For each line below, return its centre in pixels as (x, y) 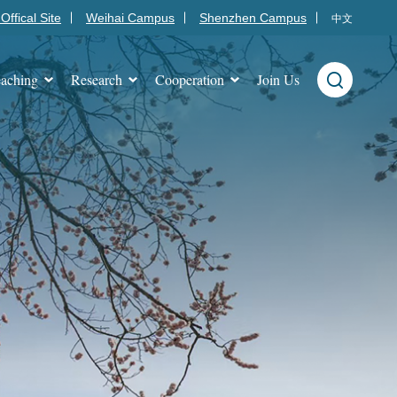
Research (97, 79)
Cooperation (190, 79)
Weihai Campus (130, 18)
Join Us (278, 79)
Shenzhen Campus (253, 18)
